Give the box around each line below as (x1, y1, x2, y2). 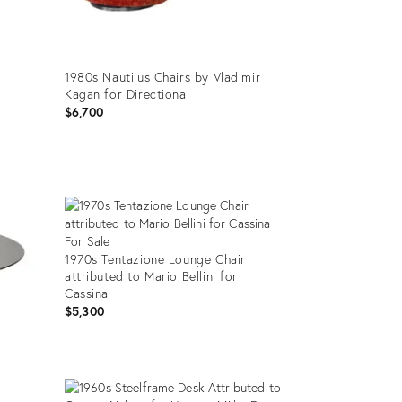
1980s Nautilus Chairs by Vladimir (64, 67, 261, 85)
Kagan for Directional (64, 84, 190, 102)
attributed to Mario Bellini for (64, 267, 239, 284)
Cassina (64, 284, 109, 301)
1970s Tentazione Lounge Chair (64, 249, 246, 267)
